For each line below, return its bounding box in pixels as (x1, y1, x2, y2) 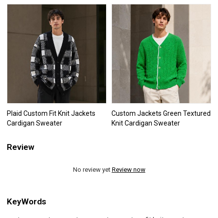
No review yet (73, 165, 112, 173)
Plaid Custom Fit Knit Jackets (7, 109, 96, 117)
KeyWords (7, 197, 47, 206)
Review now (111, 165, 145, 173)
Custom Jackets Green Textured (111, 109, 211, 117)
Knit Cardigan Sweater (111, 119, 180, 127)
